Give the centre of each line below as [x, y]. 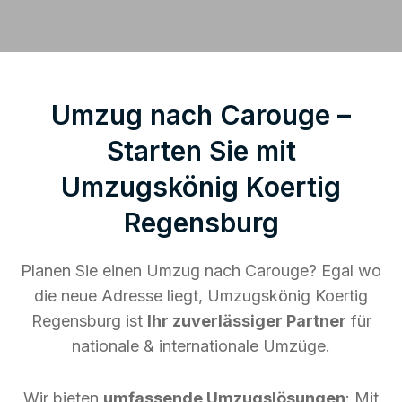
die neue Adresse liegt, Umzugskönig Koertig [201, 295]
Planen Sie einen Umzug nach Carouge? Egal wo [201, 270]
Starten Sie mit [201, 150]
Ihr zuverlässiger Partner [246, 320]
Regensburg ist [89, 320]
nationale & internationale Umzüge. [201, 345]
